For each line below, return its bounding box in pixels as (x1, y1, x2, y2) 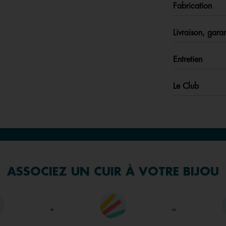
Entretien (173, 55, 203, 64)
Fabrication (173, 2, 212, 10)
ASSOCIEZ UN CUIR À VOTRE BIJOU (7, 166, 219, 178)
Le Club (173, 82, 199, 90)
